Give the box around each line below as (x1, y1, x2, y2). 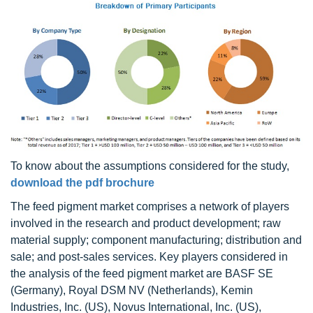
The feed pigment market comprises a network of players (10, 200, 289, 212)
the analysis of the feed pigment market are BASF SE (10, 267, 273, 279)
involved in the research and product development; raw (10, 217, 281, 229)
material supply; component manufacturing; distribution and (10, 233, 302, 246)
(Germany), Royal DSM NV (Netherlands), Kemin (10, 284, 253, 296)
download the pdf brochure (10, 176, 154, 189)
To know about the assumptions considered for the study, (10, 159, 289, 172)
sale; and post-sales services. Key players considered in (10, 250, 288, 263)
